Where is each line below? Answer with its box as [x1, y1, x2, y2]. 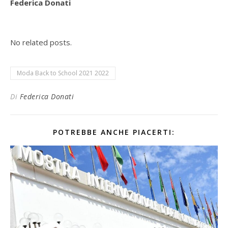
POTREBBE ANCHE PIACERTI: [53, 127, 175, 137]
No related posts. [10, 37, 72, 47]
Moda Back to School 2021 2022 [17, 68, 109, 77]
